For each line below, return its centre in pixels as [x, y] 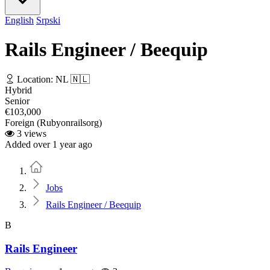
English [19, 20]
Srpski [48, 20]
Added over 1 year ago [49, 144]
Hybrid [18, 90]
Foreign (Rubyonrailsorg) [53, 122]
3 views [30, 133]
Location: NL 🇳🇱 [52, 79]
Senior [17, 101]
